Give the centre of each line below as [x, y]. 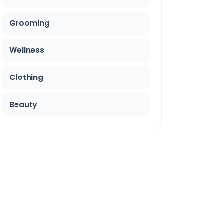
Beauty [23, 104]
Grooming [29, 23]
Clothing [26, 77]
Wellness [27, 50]
